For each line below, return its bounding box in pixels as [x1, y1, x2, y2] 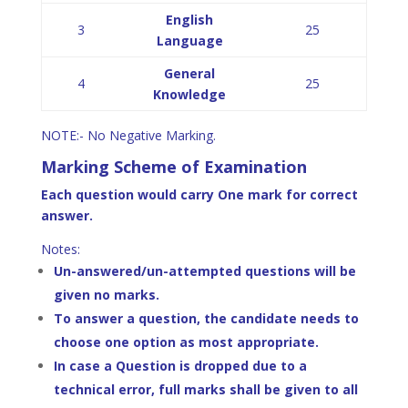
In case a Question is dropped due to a [53, 357, 307, 374]
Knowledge [153, 86, 227, 103]
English [166, 11, 214, 28]
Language [156, 32, 223, 49]
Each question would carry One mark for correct [40, 186, 358, 203]
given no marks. [53, 286, 159, 303]
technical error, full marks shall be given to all [53, 381, 358, 398]
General [164, 65, 216, 82]
